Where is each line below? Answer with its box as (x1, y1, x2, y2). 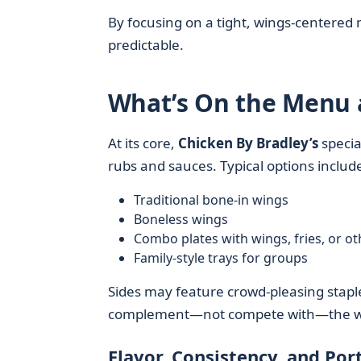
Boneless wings (133, 210, 228, 228)
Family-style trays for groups (133, 249, 308, 267)
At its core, (107, 134, 178, 152)
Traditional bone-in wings (133, 191, 288, 209)
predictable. (107, 35, 184, 54)
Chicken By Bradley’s (177, 134, 318, 152)
